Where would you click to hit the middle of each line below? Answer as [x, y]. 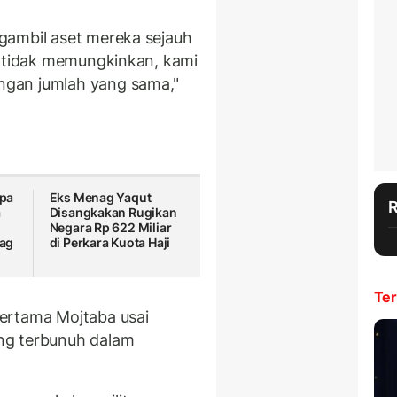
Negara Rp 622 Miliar [110, 228]
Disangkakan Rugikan [113, 213]
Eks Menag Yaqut [100, 198]
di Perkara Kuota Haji [110, 243]
